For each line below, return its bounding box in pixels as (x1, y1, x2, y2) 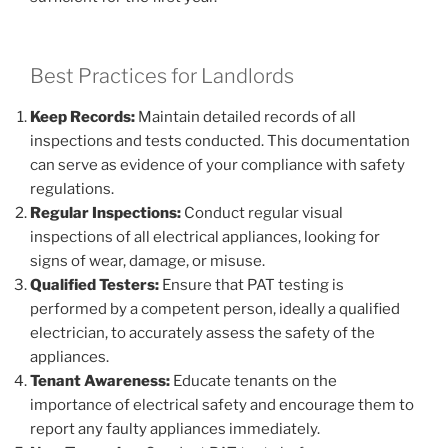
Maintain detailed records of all (135, 107, 356, 126)
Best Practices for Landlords (30, 63, 294, 88)
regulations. (30, 179, 114, 198)
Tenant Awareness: (30, 371, 170, 390)
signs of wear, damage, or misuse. (30, 251, 265, 270)
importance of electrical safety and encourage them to (30, 395, 414, 414)
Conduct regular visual (181, 203, 343, 222)
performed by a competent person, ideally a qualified (30, 299, 400, 318)
